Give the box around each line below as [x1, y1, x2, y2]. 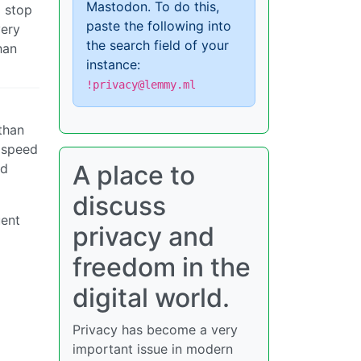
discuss [73, 190, 166, 222]
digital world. [73, 282, 230, 313]
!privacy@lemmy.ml [86, 78, 196, 91]
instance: [86, 56, 140, 73]
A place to [73, 160, 195, 191]
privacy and [73, 221, 214, 252]
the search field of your [86, 37, 229, 53]
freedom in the [73, 251, 251, 283]
